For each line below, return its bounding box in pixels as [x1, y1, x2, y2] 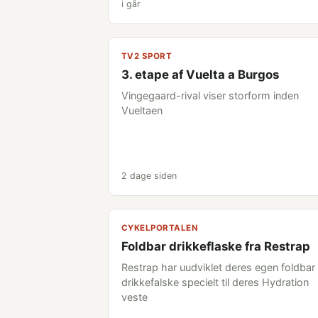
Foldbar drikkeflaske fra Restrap [121, 239, 310, 253]
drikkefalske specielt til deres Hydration [121, 276, 309, 288]
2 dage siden [121, 170, 177, 181]
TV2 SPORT [121, 51, 172, 61]
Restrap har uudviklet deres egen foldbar [121, 261, 315, 273]
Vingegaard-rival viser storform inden [121, 89, 299, 102]
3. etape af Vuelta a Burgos [121, 67, 279, 82]
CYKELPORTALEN [121, 223, 197, 233]
